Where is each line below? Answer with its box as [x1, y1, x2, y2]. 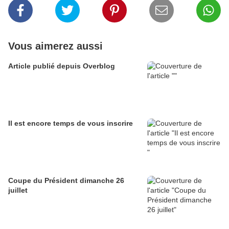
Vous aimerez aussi [8, 40, 103, 52]
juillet [8, 186, 28, 195]
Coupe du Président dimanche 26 [8, 176, 124, 185]
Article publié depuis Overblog [83, 62, 115, 71]
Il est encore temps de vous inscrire [8, 119, 133, 128]
